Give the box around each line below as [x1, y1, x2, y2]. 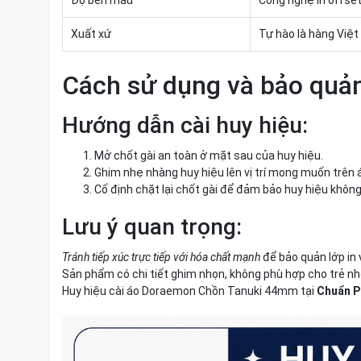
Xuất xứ [71, 27, 111, 40]
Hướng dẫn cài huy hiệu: [62, 112, 308, 139]
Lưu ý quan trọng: [62, 214, 242, 240]
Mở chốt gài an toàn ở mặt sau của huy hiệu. [94, 149, 323, 162]
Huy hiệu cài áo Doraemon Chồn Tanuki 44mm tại [62, 284, 317, 297]
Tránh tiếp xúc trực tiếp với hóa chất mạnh [62, 251, 260, 263]
